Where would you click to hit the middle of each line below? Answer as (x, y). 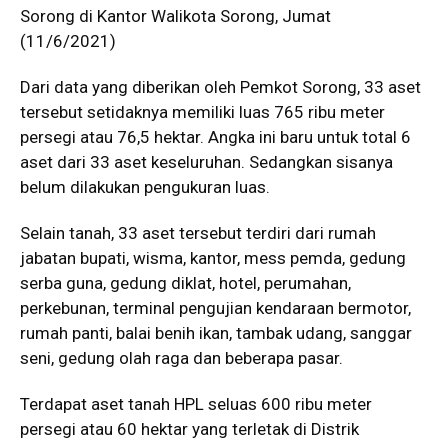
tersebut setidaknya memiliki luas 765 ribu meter (202, 112)
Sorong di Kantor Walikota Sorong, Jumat (175, 16)
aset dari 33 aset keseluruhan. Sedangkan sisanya (206, 162)
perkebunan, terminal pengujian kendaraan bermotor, (215, 308)
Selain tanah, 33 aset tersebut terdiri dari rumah (198, 233)
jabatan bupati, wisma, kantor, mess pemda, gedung (213, 258)
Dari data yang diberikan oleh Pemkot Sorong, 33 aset (220, 87)
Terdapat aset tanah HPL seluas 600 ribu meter (196, 404)
